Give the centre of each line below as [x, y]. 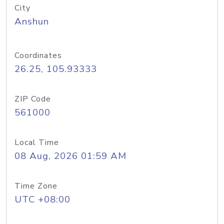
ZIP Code [33, 99]
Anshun [32, 21]
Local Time [37, 142]
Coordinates [38, 55]
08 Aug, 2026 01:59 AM [70, 156]
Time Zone [36, 186]
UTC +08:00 [42, 199]
